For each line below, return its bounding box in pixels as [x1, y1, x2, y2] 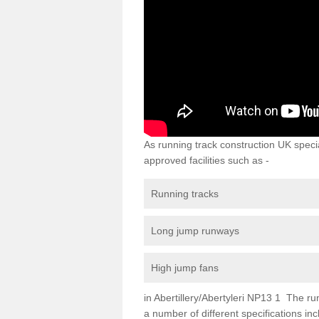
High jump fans [151, 261, 219, 273]
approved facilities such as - [144, 154, 269, 166]
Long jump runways [151, 224, 239, 236]
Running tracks [151, 187, 219, 199]
